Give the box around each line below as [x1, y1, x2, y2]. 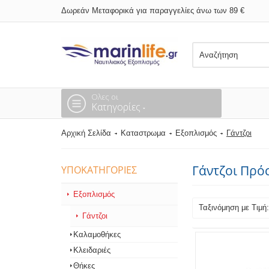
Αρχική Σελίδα [61, 128, 111, 138]
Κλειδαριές [73, 246, 110, 255]
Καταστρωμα [121, 128, 166, 138]
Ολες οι [91, 91, 118, 102]
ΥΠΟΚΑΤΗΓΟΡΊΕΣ [61, 163, 137, 177]
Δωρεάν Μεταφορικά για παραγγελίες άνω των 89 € [61, 6, 244, 15]
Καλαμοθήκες [73, 230, 121, 239]
